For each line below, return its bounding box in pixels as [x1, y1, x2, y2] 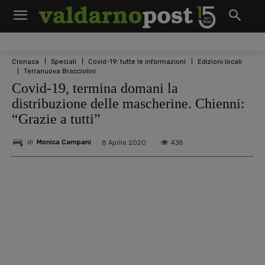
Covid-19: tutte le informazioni [88, 57, 186, 66]
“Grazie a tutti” [12, 111, 101, 127]
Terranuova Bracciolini [24, 67, 96, 75]
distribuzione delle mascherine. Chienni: [12, 95, 245, 111]
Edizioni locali [198, 57, 242, 66]
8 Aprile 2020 [102, 138, 146, 147]
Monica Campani [37, 138, 91, 147]
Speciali [51, 57, 76, 66]
